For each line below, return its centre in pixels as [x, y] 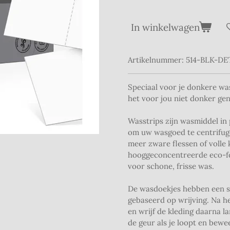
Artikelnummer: [156, 60]
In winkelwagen [165, 27]
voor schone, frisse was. [171, 166]
